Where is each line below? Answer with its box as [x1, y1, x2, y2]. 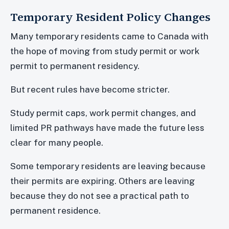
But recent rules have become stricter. [10, 84, 170, 95]
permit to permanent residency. [10, 60, 140, 71]
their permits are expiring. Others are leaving [10, 175, 195, 186]
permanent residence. [10, 205, 101, 216]
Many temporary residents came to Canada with [10, 31, 209, 41]
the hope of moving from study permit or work [10, 45, 199, 56]
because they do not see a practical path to [10, 190, 189, 201]
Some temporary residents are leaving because [10, 161, 205, 171]
